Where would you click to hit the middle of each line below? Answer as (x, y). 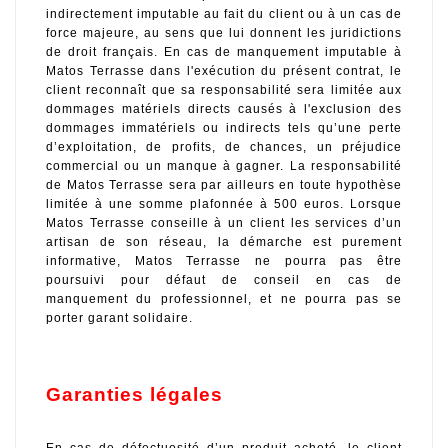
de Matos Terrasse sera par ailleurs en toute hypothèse (224, 184)
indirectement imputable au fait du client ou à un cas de (224, 13)
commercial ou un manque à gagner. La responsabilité (224, 165)
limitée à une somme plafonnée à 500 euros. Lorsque (224, 203)
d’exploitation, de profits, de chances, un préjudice (224, 146)
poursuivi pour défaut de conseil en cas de (224, 279)
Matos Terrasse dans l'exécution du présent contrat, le (224, 70)
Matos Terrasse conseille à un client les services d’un (224, 222)
